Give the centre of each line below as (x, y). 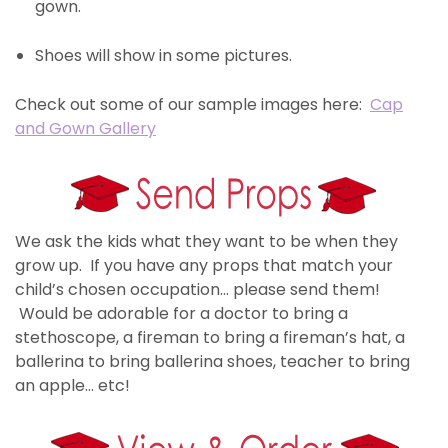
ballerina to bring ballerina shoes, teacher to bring (212, 361)
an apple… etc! (72, 385)
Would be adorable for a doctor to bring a (181, 313)
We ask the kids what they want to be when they (206, 241)
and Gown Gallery (85, 128)
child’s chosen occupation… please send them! (197, 289)
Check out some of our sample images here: (192, 104)
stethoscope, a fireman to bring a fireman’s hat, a (210, 337)
